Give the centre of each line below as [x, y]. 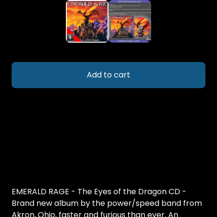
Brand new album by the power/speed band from [107, 203]
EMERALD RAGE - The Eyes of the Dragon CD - [99, 192]
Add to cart [108, 75]
